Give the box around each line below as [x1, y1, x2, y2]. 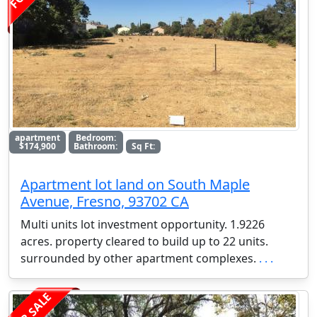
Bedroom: [75, 132, 116, 144]
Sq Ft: [131, 140, 155, 153]
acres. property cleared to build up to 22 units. [21, 234, 268, 250]
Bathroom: [74, 140, 118, 153]
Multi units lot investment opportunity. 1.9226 [21, 217, 265, 233]
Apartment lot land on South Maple [21, 175, 250, 195]
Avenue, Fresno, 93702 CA [21, 192, 189, 212]
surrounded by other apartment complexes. [21, 250, 259, 267]
